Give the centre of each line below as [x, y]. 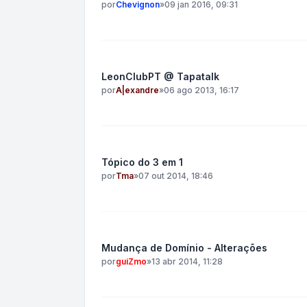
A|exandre [137, 90]
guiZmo [131, 261]
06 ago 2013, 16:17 [201, 90]
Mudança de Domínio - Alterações [184, 248]
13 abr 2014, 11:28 [187, 261]
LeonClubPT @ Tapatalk [160, 76]
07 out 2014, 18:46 [176, 176]
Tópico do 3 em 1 [142, 162]
